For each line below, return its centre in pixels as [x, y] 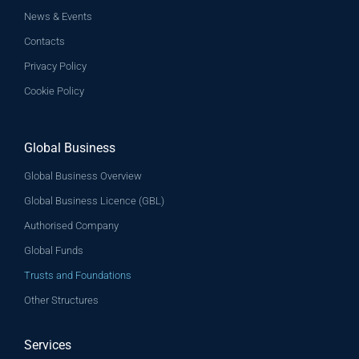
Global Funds [54, 250]
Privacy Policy [55, 66]
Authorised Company [71, 225]
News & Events [58, 16]
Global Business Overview [83, 175]
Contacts [44, 41]
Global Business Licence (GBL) [94, 200]
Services [48, 345]
